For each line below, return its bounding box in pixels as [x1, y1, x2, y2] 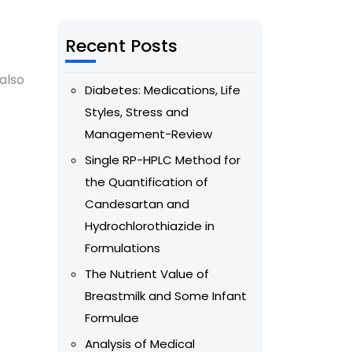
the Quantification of [85, 174, 208, 191]
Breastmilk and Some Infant [85, 288, 247, 305]
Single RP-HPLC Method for [85, 152, 240, 169]
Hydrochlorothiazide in [85, 218, 214, 235]
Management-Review [85, 126, 212, 143]
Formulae [85, 310, 139, 327]
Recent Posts [65, 34, 178, 59]
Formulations [85, 240, 160, 257]
